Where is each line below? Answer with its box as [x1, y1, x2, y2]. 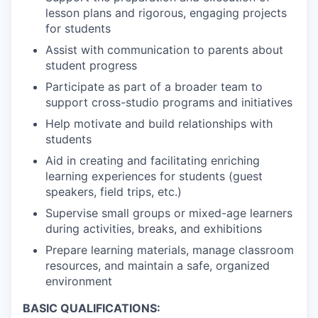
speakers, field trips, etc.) [45, 184, 182, 199]
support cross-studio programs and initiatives [45, 94, 292, 109]
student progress [45, 57, 137, 72]
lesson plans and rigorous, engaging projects [45, 5, 287, 20]
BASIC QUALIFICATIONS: [23, 300, 160, 315]
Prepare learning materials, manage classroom [45, 242, 294, 257]
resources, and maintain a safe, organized [45, 258, 270, 273]
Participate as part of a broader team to [45, 79, 263, 94]
